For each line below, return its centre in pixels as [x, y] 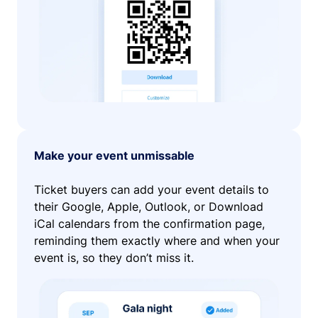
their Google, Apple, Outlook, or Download [149, 207]
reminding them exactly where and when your [157, 241]
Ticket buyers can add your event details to [152, 190]
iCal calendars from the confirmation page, [149, 224]
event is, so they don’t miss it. [116, 258]
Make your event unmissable [114, 156]
